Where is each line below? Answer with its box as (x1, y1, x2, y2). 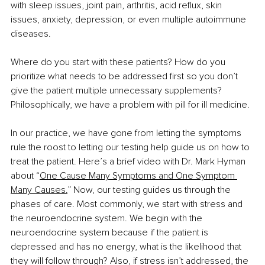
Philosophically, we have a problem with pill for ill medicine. (11, 99, 250, 111)
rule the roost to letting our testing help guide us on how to (11, 141, 252, 154)
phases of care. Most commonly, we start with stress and (11, 198, 245, 211)
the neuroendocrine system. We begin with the (11, 212, 205, 225)
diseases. (11, 28, 51, 40)
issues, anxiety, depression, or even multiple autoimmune (11, 14, 248, 26)
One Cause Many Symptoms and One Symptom (40, 170, 237, 182)
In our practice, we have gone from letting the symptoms (11, 127, 244, 140)
